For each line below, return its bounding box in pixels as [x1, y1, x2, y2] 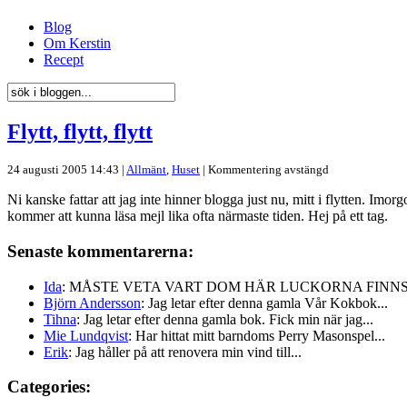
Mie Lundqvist [44, 327, 128, 343]
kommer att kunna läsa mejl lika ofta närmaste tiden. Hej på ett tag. [7, 208, 388, 224]
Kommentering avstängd [208, 163, 329, 177]
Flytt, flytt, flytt [7, 120, 153, 144]
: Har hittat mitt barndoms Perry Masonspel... [128, 327, 385, 343]
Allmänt [126, 163, 166, 177]
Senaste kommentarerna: [7, 241, 194, 261]
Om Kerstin [44, 35, 111, 52]
